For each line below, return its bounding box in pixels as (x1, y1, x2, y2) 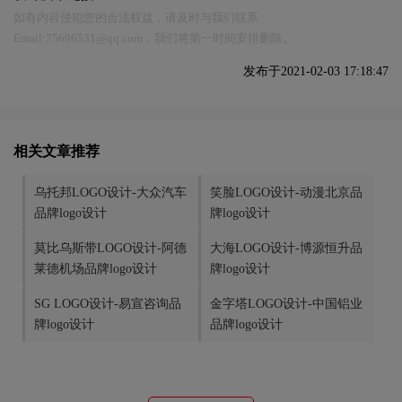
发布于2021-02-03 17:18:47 (243, 65, 389, 79)
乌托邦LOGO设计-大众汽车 (34, 186, 187, 200)
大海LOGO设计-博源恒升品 (210, 241, 363, 256)
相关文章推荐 (13, 144, 100, 160)
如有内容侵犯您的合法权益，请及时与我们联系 (13, 11, 258, 25)
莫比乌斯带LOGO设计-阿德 (34, 241, 187, 256)
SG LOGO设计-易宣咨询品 (34, 297, 181, 311)
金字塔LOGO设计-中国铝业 (210, 297, 363, 311)
